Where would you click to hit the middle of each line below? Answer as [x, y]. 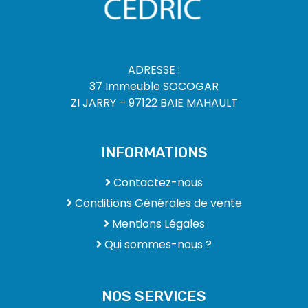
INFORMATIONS [154, 152]
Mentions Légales [157, 224]
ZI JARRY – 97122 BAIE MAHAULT [154, 103]
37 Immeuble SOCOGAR [154, 86]
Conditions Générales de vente [157, 203]
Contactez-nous [157, 183]
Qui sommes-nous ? [157, 244]
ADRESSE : [154, 70]
